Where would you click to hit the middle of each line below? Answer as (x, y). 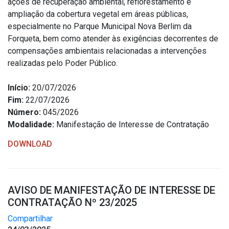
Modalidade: (31, 124)
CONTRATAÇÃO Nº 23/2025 (72, 202)
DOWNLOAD (30, 144)
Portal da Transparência (62, 157)
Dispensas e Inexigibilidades (73, 51)
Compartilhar (30, 219)
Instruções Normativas (71, 18)
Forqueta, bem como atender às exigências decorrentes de (113, 39)
